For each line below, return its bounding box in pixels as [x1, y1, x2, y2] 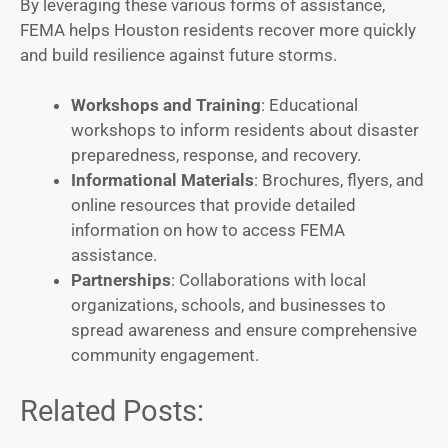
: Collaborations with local [171, 270, 366, 291]
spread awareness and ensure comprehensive [71, 320, 417, 341]
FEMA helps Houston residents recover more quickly [20, 19, 416, 40]
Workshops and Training [71, 95, 261, 116]
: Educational [261, 95, 358, 116]
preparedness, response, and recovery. [71, 145, 361, 166]
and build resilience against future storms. [20, 44, 337, 65]
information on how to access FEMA [71, 220, 345, 241]
